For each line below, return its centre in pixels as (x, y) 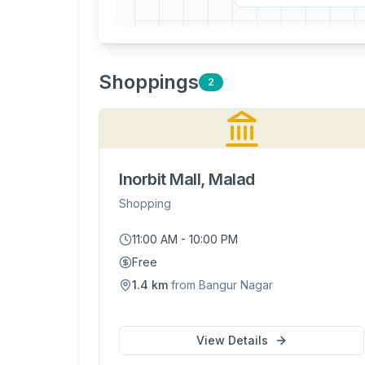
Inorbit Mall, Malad (187, 179)
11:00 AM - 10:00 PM (185, 239)
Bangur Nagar (236, 285)
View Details (232, 340)
